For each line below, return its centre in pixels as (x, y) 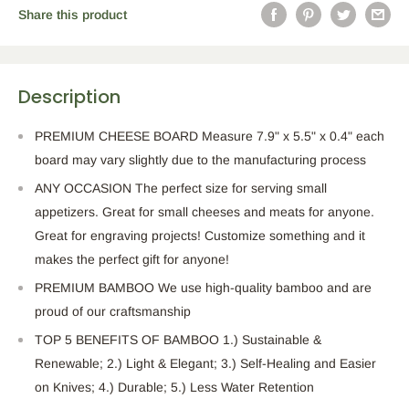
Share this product (73, 15)
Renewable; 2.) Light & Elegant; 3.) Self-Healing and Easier (205, 364)
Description (69, 97)
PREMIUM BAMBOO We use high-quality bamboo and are (203, 288)
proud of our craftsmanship (113, 312)
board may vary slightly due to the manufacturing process (200, 160)
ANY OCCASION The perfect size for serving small (181, 189)
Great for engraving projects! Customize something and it (200, 236)
